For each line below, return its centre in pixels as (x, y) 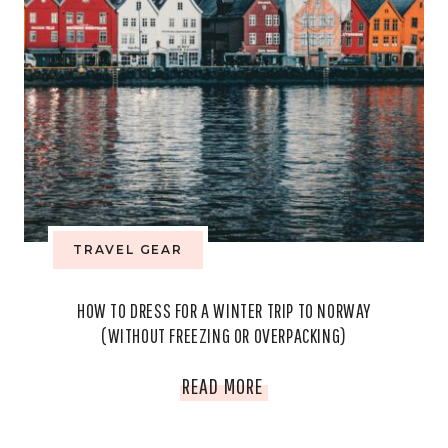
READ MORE (222, 386)
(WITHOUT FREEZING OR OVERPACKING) (224, 336)
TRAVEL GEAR (128, 250)
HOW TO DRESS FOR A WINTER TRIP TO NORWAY (223, 311)
